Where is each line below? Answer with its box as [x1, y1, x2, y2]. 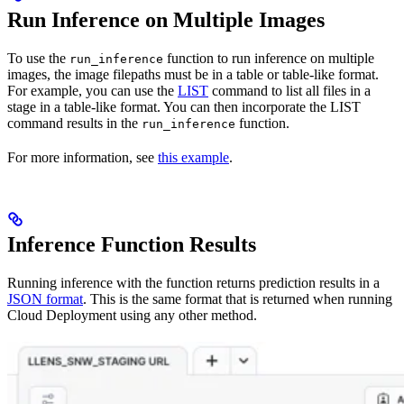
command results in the [7, 115, 142, 132]
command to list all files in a [208, 83, 371, 99]
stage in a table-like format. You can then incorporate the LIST [7, 99, 361, 115]
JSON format [7, 291, 83, 308]
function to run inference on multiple [163, 50, 374, 67]
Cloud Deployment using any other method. [7, 308, 257, 324]
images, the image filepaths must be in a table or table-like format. [7, 67, 379, 83]
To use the [7, 50, 69, 67]
